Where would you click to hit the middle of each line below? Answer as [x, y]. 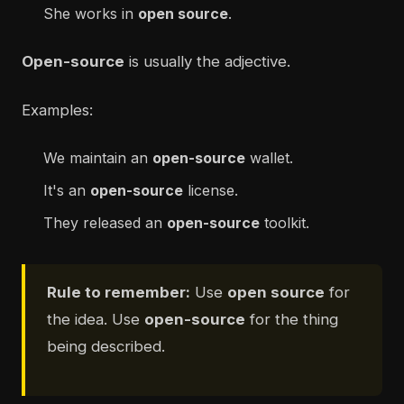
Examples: [57, 110]
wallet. [269, 158]
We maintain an [98, 158]
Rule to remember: [119, 293]
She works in [91, 14]
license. [211, 191]
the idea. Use [96, 320]
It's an [67, 191]
